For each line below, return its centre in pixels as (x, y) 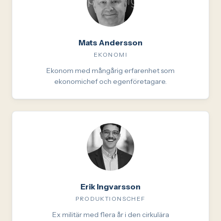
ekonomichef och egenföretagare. (110, 81)
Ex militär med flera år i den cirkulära (110, 215)
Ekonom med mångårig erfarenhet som (110, 71)
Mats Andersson (110, 42)
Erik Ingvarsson (110, 186)
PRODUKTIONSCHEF (110, 199)
